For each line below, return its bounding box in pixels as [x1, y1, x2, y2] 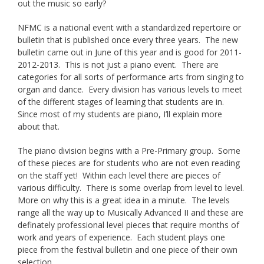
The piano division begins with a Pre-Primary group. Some [18, 144, 240, 156]
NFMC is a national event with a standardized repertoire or [18, 21, 241, 33]
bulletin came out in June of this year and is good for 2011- [18, 46, 242, 58]
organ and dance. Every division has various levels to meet [18, 83, 242, 95]
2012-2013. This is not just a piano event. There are [18, 58, 219, 70]
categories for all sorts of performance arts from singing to [18, 71, 244, 82]
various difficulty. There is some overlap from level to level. [18, 181, 246, 193]
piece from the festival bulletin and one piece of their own [18, 243, 237, 255]
